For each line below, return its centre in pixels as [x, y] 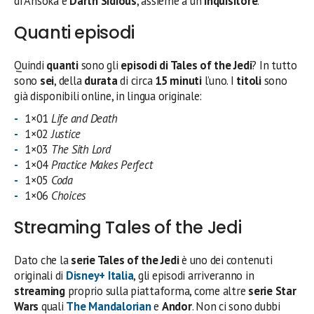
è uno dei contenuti [227, 260]
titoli [250, 81]
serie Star [272, 291]
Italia [121, 276]
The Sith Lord [81, 150]
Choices [69, 196]
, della [69, 81]
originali [33, 276]
